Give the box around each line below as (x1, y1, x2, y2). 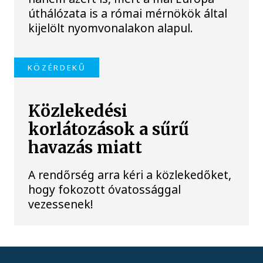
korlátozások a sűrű (28, 119, 190, 140)
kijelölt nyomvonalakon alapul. (28, 19, 194, 36)
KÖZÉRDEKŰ (27, 62, 86, 73)
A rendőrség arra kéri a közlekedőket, (28, 167, 232, 183)
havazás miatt (28, 137, 143, 159)
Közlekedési (28, 101, 128, 122)
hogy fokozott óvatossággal (28, 181, 181, 198)
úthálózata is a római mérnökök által (28, 5, 228, 21)
